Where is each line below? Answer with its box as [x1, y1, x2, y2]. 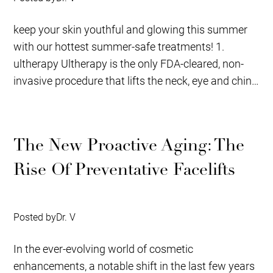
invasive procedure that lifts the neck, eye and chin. [13, 73, 255, 88]
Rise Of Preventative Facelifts [13, 159, 236, 180]
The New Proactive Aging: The [13, 135, 245, 156]
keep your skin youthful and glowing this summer [13, 22, 248, 37]
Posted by [13, 210, 57, 223]
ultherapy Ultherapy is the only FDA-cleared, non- [13, 56, 244, 71]
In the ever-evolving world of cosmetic [13, 241, 194, 256]
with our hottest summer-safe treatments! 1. [13, 39, 225, 54]
